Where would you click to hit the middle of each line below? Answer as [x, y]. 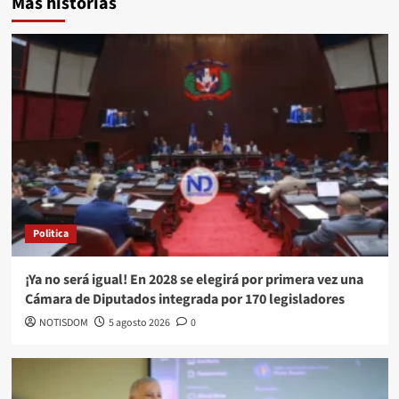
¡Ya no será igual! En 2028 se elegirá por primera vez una [194, 279]
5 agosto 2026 [139, 322]
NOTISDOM [63, 322]
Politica [50, 233]
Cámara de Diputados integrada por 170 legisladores [184, 299]
